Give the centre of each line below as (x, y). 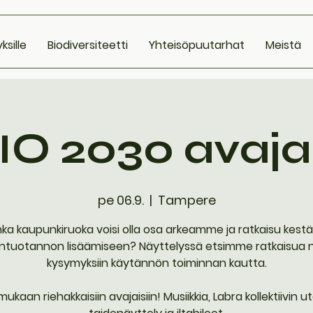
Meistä (283, 45)
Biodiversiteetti (87, 45)
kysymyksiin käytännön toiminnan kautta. (156, 263)
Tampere (187, 200)
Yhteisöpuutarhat (196, 45)
